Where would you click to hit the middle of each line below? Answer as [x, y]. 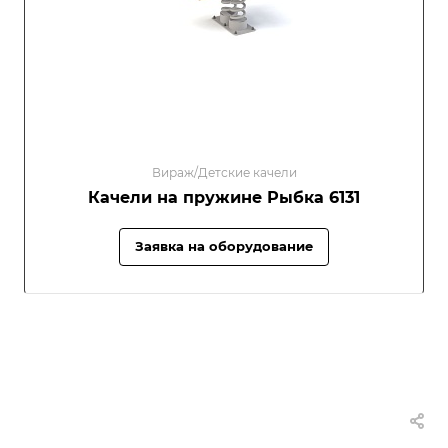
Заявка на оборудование [224, 245]
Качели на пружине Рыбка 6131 [224, 197]
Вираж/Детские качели [224, 172]
